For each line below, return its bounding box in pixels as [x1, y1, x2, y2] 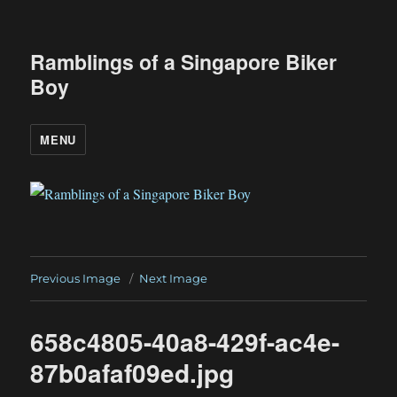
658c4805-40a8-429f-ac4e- [30, 323, 340, 361]
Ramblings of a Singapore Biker [30, 47, 338, 76]
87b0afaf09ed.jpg [30, 354, 235, 392]
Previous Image [30, 271, 121, 286]
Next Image [139, 271, 208, 286]
